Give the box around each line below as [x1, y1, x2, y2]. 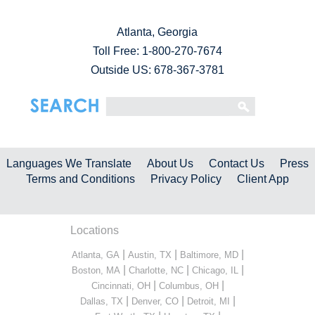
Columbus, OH [158, 280, 219, 291]
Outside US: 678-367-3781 [90, 63, 224, 76]
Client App [236, 172, 289, 185]
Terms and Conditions [26, 172, 136, 185]
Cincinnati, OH [91, 280, 150, 291]
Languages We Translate [6, 157, 132, 169]
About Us [147, 157, 194, 169]
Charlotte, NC [128, 264, 184, 276]
